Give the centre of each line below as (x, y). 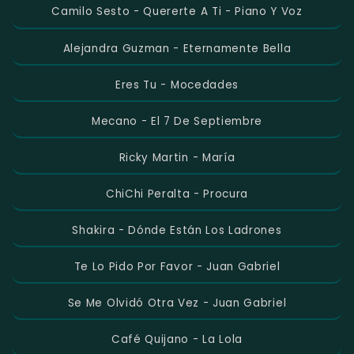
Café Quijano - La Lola (177, 340)
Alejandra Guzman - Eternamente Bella (177, 48)
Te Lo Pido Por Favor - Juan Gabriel (177, 267)
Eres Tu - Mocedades (177, 85)
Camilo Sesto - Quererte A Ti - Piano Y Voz (177, 12)
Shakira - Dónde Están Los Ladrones (177, 230)
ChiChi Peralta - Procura (177, 194)
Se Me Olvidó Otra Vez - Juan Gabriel (177, 303)
